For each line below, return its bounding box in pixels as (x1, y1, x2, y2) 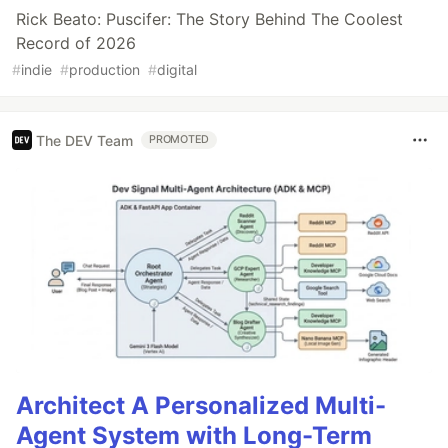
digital (157, 61, 197, 79)
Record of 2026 (16, 33, 136, 54)
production (69, 61, 140, 79)
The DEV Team (36, 131, 133, 149)
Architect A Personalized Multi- (16, 390, 386, 420)
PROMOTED (149, 133, 210, 147)
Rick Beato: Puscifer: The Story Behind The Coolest (16, 9, 403, 30)
